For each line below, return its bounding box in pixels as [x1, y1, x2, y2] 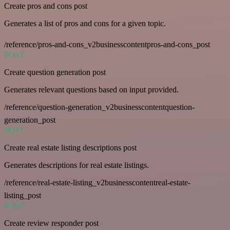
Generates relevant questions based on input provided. [4, 85, 179, 94]
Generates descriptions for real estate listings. [4, 161, 149, 170]
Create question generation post [4, 68, 106, 77]
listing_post [4, 191, 41, 200]
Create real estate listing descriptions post [4, 143, 137, 152]
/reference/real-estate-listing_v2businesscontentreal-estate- [4, 178, 190, 187]
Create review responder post [4, 219, 99, 228]
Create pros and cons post [4, 2, 87, 11]
